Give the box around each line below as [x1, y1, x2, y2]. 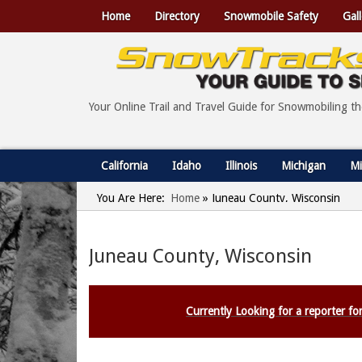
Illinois [225, 159, 257, 172]
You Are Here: [97, 192, 165, 204]
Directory [154, 10, 200, 23]
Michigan [281, 159, 326, 172]
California [101, 159, 148, 172]
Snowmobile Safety [224, 10, 318, 23]
